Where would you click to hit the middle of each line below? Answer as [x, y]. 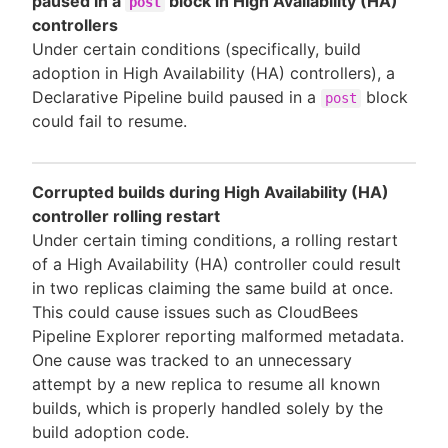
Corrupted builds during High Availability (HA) [210, 191]
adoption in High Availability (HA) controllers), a [213, 72]
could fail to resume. [109, 120]
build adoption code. [110, 431]
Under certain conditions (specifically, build [196, 48]
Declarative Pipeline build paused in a [176, 96]
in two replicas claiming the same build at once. [212, 287]
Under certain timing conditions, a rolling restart [215, 239]
